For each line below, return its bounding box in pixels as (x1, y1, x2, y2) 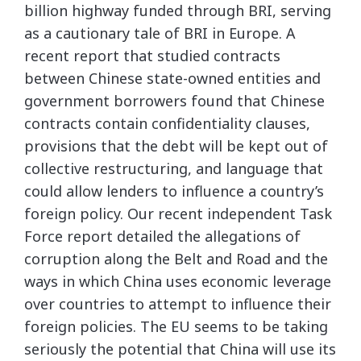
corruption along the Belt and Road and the (24, 249, 328, 268)
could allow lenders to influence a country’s (24, 181, 324, 201)
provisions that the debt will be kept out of (24, 136, 328, 156)
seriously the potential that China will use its (24, 339, 336, 359)
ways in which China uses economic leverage (24, 272, 331, 291)
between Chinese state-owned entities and (24, 68, 321, 88)
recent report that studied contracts (24, 46, 280, 65)
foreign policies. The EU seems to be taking (24, 317, 328, 336)
